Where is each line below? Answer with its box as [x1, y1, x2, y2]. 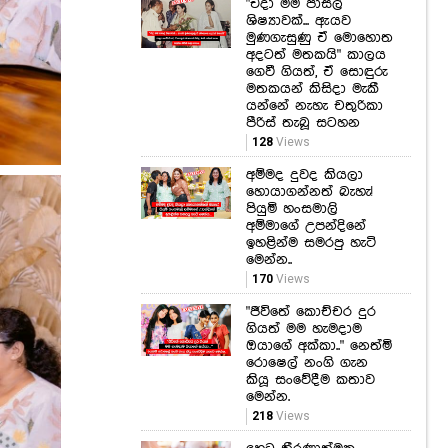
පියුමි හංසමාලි [246, 201, 338, 218]
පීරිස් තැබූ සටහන [246, 115, 360, 132]
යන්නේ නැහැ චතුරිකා [246, 98, 383, 115]
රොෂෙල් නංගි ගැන [246, 355, 368, 372]
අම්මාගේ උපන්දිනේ [246, 218, 366, 235]
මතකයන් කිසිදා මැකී [246, 81, 379, 98]
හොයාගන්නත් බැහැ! [246, 184, 372, 201]
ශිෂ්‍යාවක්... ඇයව [246, 13, 351, 30]
